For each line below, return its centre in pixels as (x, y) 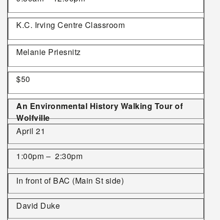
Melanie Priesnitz (49, 52)
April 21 (31, 131)
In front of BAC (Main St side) (70, 181)
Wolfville (33, 118)
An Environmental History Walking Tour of (99, 106)
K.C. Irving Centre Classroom (70, 25)
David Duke (38, 206)
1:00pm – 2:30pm (49, 156)
